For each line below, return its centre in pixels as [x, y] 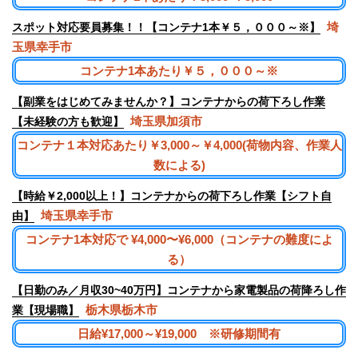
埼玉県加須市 [165, 121]
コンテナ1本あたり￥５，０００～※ [179, 71]
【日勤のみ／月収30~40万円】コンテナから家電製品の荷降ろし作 [179, 290]
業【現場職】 [46, 310]
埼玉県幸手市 [75, 216]
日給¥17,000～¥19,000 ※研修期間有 [179, 334]
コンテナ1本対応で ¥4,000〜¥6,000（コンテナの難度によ [179, 240]
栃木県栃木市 [120, 310]
